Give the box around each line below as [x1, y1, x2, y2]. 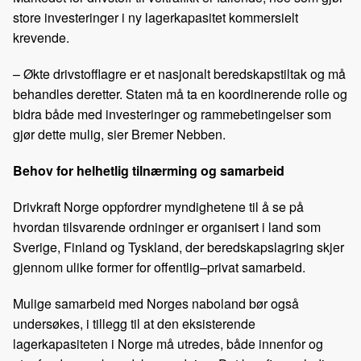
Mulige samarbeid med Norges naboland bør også [13, 294, 299, 313]
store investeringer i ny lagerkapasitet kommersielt [13, 8, 298, 27]
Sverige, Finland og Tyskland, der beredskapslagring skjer [13, 238, 344, 257]
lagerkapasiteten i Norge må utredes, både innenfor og [13, 334, 323, 354]
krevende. [13, 28, 69, 48]
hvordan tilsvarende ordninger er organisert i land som [13, 218, 321, 237]
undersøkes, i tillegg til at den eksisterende [13, 314, 255, 334]
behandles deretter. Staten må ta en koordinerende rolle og [13, 85, 347, 104]
